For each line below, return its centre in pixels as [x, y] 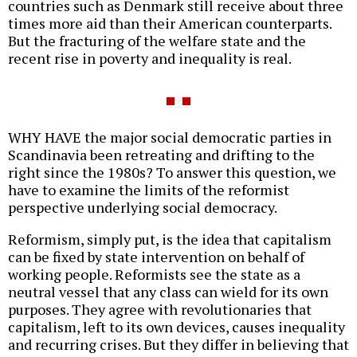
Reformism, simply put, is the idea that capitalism [170, 239]
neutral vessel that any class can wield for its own [168, 291]
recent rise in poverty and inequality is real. [150, 58]
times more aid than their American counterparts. [170, 23]
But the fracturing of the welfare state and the [157, 40]
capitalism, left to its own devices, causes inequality [177, 326]
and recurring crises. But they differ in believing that [178, 344]
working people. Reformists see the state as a [154, 274]
